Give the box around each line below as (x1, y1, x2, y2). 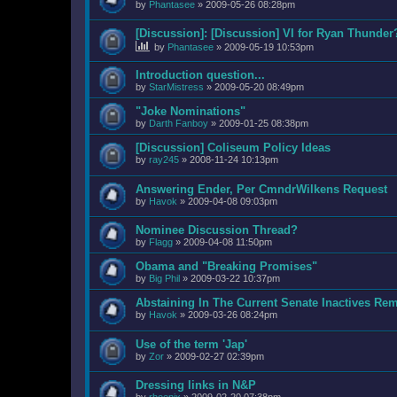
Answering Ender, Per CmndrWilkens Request (136, 182, 387, 196)
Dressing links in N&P (136, 378, 256, 393)
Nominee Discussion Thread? (136, 223, 298, 237)
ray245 (149, 153, 179, 165)
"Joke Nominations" (136, 104, 245, 118)
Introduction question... (136, 67, 265, 82)
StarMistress (149, 81, 204, 92)
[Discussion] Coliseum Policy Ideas (136, 140, 331, 154)
